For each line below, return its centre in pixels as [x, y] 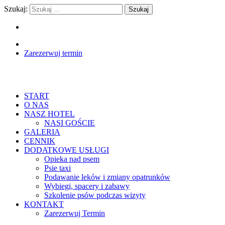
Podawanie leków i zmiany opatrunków [107, 177]
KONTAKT [44, 204]
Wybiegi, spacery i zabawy [87, 186]
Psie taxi [58, 168]
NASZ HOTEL [49, 114]
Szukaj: [16, 9]
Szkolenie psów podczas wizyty [95, 195]
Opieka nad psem [72, 159]
